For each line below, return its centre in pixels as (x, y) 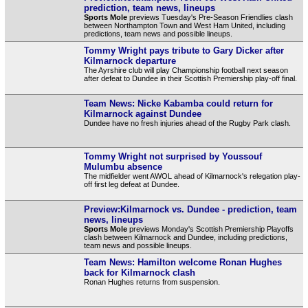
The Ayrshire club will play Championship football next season (186, 70)
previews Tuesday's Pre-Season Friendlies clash (210, 17)
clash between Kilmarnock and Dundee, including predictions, (185, 237)
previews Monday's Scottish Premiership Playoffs (210, 229)
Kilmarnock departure (130, 60)
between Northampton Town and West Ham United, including (184, 25)
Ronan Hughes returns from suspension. (152, 282)
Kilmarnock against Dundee (142, 113)
